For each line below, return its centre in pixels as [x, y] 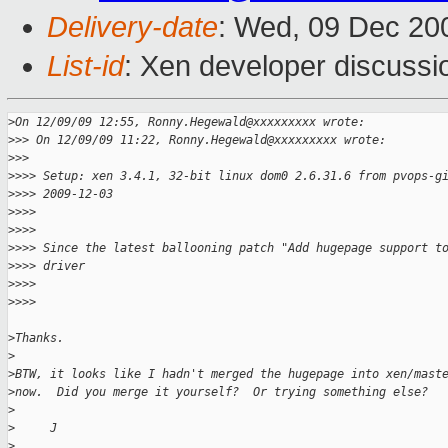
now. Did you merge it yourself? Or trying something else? [221, 392]
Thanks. [39, 338]
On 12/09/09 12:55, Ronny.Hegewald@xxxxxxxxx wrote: [190, 122]
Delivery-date [132, 27]
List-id [85, 66]
